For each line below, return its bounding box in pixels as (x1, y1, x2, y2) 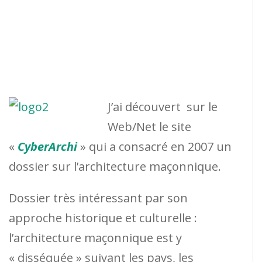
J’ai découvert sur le (108, 98, 218, 115)
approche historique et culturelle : (9, 209, 197, 226)
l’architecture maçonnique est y (9, 229, 182, 246)
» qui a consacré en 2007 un (77, 138, 232, 154)
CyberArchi (18, 138, 77, 154)
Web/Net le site (108, 118, 191, 135)
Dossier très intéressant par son (9, 189, 188, 206)
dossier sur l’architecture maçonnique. (9, 158, 221, 174)
